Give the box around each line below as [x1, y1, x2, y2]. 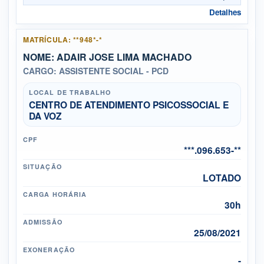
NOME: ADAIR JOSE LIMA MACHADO [23, 49, 192, 64]
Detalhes [209, 6, 241, 18]
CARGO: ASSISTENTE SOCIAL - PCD [23, 65, 169, 77]
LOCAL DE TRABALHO [28, 88, 111, 97]
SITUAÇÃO [23, 162, 62, 171]
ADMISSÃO [23, 217, 62, 226]
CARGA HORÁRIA [23, 190, 87, 199]
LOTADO [202, 170, 241, 184]
